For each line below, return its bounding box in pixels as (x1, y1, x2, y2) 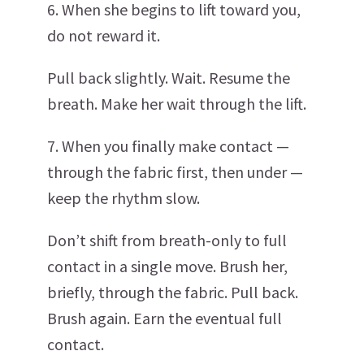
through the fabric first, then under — (47, 162, 303, 183)
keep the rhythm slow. (47, 188, 200, 209)
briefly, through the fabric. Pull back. (47, 282, 298, 303)
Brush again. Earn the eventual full (47, 308, 282, 329)
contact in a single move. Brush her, (47, 256, 288, 277)
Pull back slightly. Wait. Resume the (47, 67, 290, 89)
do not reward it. (47, 25, 160, 46)
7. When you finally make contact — (47, 136, 289, 157)
